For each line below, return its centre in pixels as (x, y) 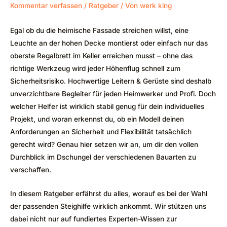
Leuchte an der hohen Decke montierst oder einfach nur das (109, 43)
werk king (156, 5)
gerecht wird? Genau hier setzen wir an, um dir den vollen (104, 144)
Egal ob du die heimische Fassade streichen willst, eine (99, 30)
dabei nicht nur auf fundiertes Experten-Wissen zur (93, 219)
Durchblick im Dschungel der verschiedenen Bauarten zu (103, 157)
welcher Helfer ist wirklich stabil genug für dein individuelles (107, 106)
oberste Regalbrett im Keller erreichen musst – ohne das (101, 55)
